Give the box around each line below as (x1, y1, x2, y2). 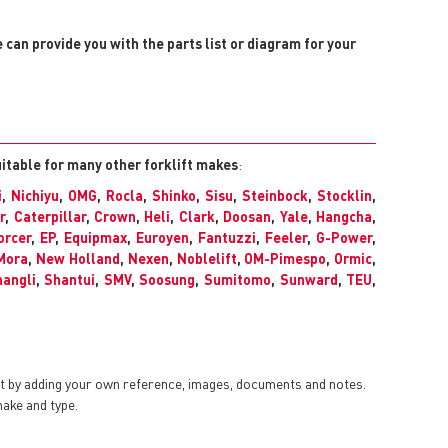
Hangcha (316, 207, 373, 226)
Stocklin (317, 186, 373, 205)
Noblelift (176, 249, 237, 268)
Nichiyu (10, 186, 59, 205)
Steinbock (241, 186, 308, 205)
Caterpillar (13, 207, 86, 226)
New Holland (36, 249, 120, 268)
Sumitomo (203, 270, 271, 289)
